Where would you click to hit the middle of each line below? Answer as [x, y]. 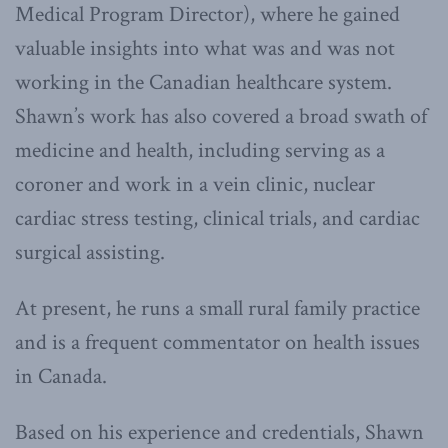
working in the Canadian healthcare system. [203, 82]
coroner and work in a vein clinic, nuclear [195, 184]
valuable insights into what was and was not [205, 48]
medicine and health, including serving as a [200, 150]
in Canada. [61, 376]
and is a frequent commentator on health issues [217, 342]
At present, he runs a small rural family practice [217, 308]
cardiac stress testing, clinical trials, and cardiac [217, 218]
